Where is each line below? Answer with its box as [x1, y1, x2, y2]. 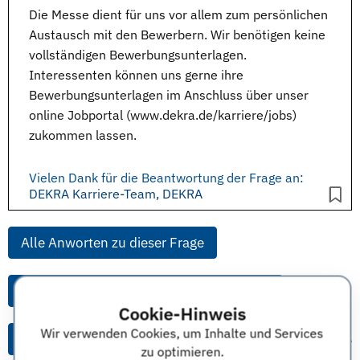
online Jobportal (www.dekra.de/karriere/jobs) [29, 107, 297, 123]
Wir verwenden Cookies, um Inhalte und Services [40, 325, 324, 341]
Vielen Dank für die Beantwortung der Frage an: [29, 170, 304, 186]
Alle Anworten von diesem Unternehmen [21, 282, 270, 300]
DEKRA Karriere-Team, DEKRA [29, 186, 202, 202]
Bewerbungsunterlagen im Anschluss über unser [29, 87, 309, 103]
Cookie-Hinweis [118, 301, 246, 325]
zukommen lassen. [29, 127, 137, 143]
